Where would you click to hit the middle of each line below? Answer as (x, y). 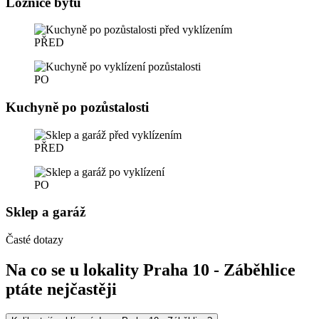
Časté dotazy (35, 240)
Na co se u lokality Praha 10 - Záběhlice (151, 270)
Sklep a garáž (46, 212)
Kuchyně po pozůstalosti (77, 108)
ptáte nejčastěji (61, 289)
